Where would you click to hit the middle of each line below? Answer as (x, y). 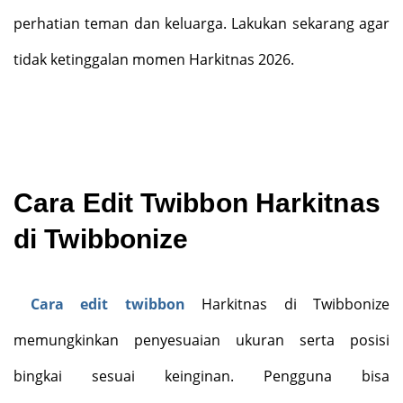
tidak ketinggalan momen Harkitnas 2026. (154, 59)
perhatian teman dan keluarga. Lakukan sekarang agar (201, 23)
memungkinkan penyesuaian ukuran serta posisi (201, 340)
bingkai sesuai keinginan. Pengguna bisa (201, 376)
